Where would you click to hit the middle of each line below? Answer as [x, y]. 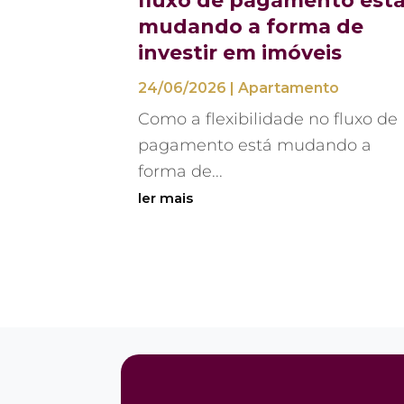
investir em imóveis [240, 52]
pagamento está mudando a [255, 145]
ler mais [166, 197]
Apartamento [289, 87]
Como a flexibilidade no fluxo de [268, 119]
